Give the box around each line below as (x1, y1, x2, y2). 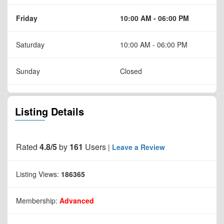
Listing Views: (16, 168, 61, 179)
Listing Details (15, 103, 84, 118)
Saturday (16, 39, 44, 49)
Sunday (16, 65, 40, 76)
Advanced (59, 195, 94, 205)
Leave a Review (112, 141, 165, 152)
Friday (16, 12, 37, 23)
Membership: (16, 195, 59, 205)
